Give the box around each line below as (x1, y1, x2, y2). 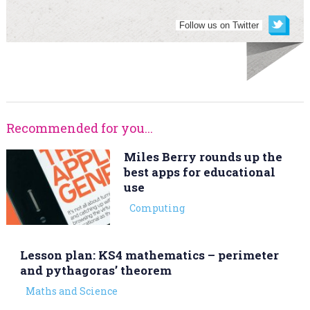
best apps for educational (123, 164, 275, 180)
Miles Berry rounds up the (123, 149, 282, 165)
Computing (129, 201, 185, 215)
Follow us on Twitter (179, 20, 259, 30)
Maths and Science (25, 284, 118, 298)
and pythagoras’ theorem (19, 262, 172, 279)
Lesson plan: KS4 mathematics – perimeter (19, 247, 279, 264)
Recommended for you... (6, 120, 153, 136)
